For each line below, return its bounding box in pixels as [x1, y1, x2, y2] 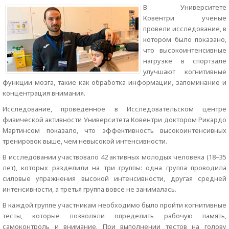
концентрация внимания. [3, 88, 85, 98]
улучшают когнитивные [143, 67, 226, 76]
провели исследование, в [143, 24, 226, 33]
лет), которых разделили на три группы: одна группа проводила [3, 163, 226, 172]
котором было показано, [143, 35, 226, 44]
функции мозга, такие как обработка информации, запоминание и [3, 78, 226, 87]
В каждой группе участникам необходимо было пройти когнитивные [3, 200, 226, 210]
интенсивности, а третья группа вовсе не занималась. [3, 185, 176, 194]
